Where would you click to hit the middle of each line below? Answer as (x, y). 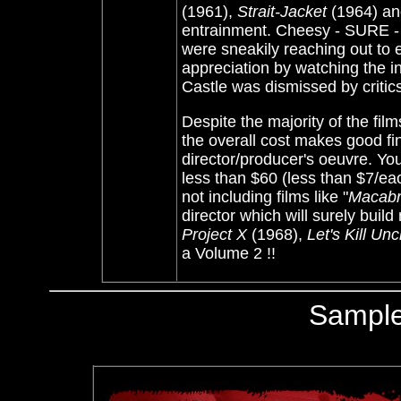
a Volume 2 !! (229, 253)
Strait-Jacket (282, 12)
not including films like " (265, 197)
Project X (214, 235)
